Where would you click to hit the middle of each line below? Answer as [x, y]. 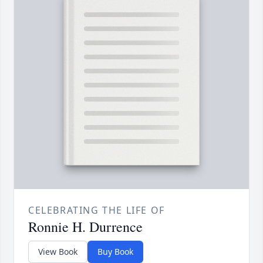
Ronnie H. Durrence [85, 227]
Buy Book [115, 252]
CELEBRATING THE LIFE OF [97, 210]
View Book [58, 252]
